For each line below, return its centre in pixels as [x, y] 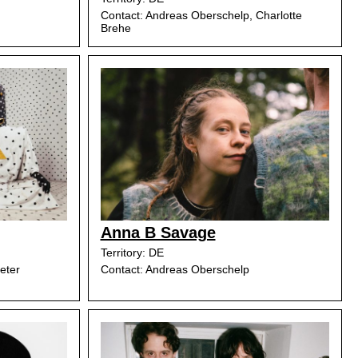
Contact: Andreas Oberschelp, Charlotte [201, 15]
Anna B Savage [158, 233]
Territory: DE [132, 253]
